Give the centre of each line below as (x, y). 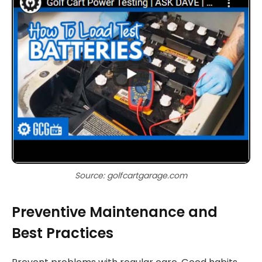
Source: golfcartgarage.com (131, 175)
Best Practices (63, 233)
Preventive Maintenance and (115, 212)
